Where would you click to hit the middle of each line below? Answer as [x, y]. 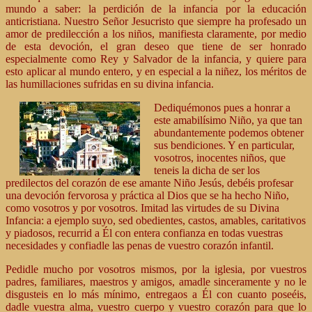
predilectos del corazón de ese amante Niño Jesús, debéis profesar [149, 183]
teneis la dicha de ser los [207, 170]
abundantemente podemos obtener [229, 133]
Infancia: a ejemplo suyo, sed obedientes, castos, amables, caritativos [156, 220]
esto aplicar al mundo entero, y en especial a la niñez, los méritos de [156, 71]
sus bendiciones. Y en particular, [224, 145]
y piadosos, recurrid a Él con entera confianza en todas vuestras [144, 233]
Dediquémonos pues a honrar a [222, 108]
